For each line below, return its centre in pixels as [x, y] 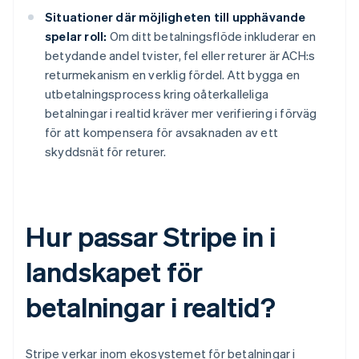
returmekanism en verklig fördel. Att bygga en [172, 75]
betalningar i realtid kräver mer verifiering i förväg [181, 113]
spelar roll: [76, 36]
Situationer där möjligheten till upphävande [175, 17]
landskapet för [114, 272]
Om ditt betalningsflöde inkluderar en [212, 36]
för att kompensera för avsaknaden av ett [161, 133]
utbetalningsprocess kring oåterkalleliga [157, 94]
